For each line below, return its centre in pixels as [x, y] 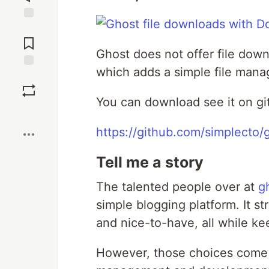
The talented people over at [177, 187]
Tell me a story [150, 162]
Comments [29, 38]
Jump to [29, 28]
